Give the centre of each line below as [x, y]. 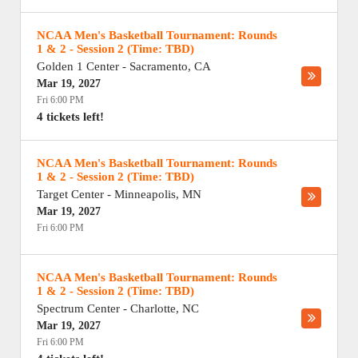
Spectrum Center [78, 308]
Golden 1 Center [78, 66]
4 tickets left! [70, 117]
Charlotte [153, 308]
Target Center [70, 194]
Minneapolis [145, 194]
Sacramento [159, 66]
